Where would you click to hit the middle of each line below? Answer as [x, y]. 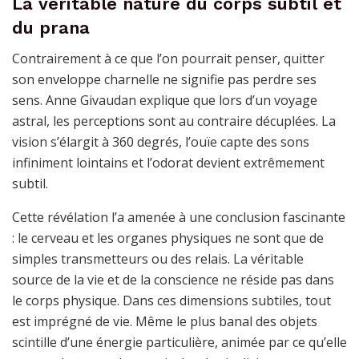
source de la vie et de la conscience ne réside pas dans [173, 280]
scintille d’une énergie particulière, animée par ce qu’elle [179, 343]
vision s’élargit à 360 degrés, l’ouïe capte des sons [161, 142]
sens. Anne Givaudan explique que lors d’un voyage [165, 101]
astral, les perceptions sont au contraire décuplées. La [174, 121]
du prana [51, 27]
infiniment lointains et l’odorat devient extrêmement [168, 163]
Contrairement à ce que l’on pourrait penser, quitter [168, 59]
